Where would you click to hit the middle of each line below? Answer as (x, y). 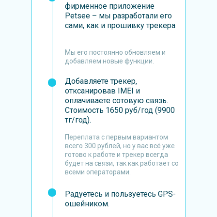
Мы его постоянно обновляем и (115, 52)
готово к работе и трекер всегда (116, 155)
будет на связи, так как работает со (122, 163)
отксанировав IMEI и (102, 91)
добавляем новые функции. (109, 61)
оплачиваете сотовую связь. (116, 101)
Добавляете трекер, (101, 81)
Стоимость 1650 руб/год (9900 (120, 110)
